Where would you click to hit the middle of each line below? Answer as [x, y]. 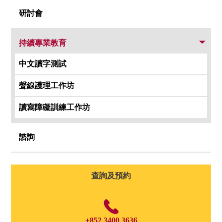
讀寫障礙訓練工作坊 [55, 108]
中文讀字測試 [43, 64]
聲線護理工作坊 [47, 86]
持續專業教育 [43, 43]
